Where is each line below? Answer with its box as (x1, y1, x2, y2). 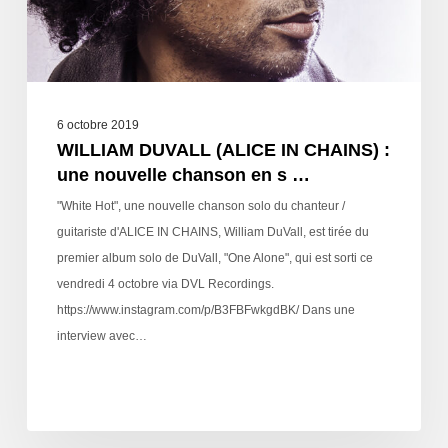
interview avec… (56, 328, 147, 343)
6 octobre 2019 (56, 117, 139, 132)
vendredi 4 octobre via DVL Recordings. (56, 276, 274, 291)
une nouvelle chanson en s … (56, 164, 310, 185)
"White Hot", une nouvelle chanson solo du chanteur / (56, 198, 345, 213)
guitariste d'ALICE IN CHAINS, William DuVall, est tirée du (56, 224, 369, 239)
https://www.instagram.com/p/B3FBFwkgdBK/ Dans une (56, 302, 355, 317)
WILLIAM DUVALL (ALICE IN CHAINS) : (56, 139, 390, 160)
